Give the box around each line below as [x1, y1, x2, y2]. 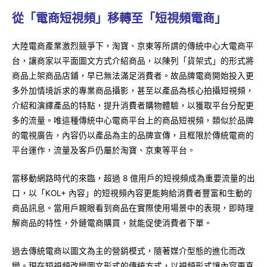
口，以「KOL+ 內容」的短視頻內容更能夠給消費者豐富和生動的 [12, 188, 252, 198]
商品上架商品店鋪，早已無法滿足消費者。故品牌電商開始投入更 [12, 70, 254, 80]
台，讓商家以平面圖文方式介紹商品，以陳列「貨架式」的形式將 [12, 55, 254, 66]
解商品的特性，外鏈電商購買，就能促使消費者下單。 [12, 218, 212, 228]
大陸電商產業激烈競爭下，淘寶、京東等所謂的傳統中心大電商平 [12, 41, 254, 51]
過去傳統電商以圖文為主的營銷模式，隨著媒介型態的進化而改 [12, 246, 246, 256]
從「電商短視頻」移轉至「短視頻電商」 [12, 11, 226, 26]
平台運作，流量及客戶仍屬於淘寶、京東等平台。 [12, 145, 195, 155]
